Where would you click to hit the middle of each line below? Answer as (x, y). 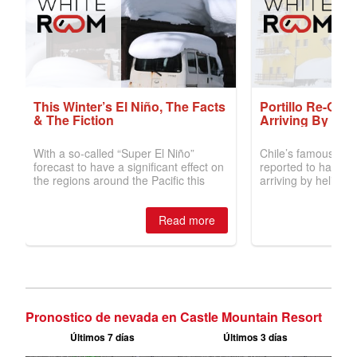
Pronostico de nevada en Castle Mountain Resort (174, 317)
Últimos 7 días (102, 337)
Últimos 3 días (255, 337)
